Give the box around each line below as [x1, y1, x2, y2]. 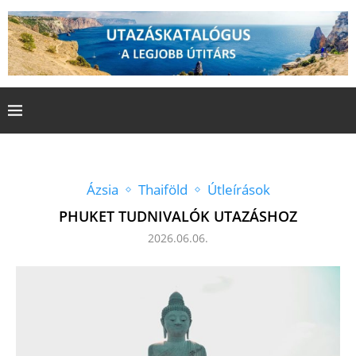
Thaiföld [137, 180, 188, 199]
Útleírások [207, 180, 270, 199]
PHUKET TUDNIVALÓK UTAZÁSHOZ [59, 206, 297, 226]
